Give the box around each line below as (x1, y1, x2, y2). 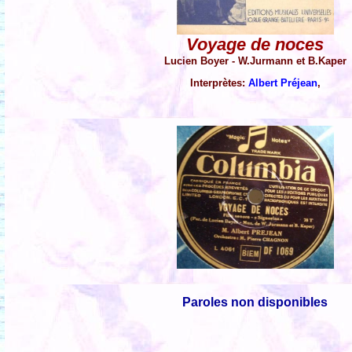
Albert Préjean (248, 76, 317, 89)
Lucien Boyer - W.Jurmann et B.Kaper (164, 54, 346, 67)
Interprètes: (190, 76, 248, 89)
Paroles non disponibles (182, 295, 328, 310)
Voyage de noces (186, 34, 324, 54)
